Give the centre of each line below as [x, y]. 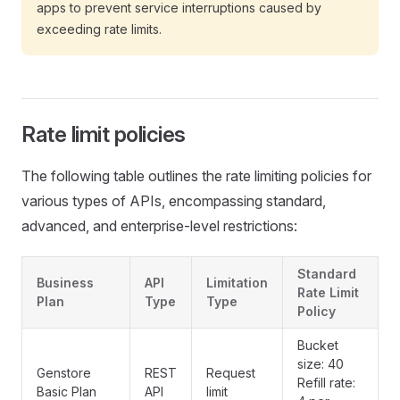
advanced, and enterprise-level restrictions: [159, 226]
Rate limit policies [104, 134]
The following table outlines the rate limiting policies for [196, 176]
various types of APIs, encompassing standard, [174, 201]
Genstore [64, 373]
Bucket [318, 345]
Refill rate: [326, 383]
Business [65, 283]
